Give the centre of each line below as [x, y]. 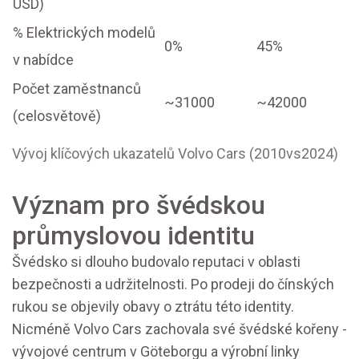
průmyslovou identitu [133, 236]
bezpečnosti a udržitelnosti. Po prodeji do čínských [173, 284]
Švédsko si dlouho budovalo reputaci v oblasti [156, 262]
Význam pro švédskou [139, 206]
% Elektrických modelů [84, 33]
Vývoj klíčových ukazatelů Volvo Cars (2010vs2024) [175, 154]
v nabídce [43, 60]
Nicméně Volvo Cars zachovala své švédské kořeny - [179, 329]
